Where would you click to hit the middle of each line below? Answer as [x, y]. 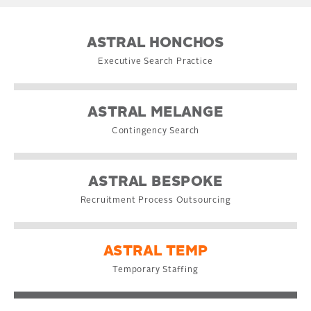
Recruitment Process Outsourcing [155, 201]
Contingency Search [155, 131]
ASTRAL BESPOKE [155, 183]
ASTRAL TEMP [155, 252]
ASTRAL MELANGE [155, 113]
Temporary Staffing [155, 270]
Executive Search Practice [155, 62]
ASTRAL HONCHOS [155, 44]
